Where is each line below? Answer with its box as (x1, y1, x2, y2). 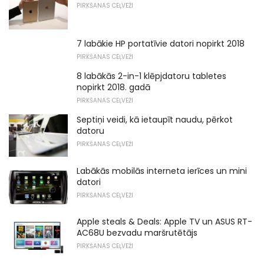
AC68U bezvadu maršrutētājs (77, 227, 197, 239)
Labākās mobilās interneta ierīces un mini (77, 164, 247, 177)
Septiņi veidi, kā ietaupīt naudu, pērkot (77, 114, 233, 126)
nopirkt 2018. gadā (77, 81, 150, 94)
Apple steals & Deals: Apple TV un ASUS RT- (77, 216, 252, 228)
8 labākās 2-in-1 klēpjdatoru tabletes (77, 70, 226, 82)
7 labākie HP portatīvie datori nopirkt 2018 (77, 38, 245, 50)
